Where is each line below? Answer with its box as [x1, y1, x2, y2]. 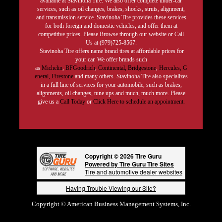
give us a [37, 98, 60, 105]
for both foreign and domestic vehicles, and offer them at [45, 22, 177, 29]
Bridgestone [127, 64, 156, 71]
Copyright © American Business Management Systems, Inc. [31, 200, 191, 208]
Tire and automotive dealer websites [85, 167, 182, 176]
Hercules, [159, 64, 181, 71]
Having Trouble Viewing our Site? [66, 183, 156, 192]
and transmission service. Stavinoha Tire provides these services [36, 13, 186, 21]
